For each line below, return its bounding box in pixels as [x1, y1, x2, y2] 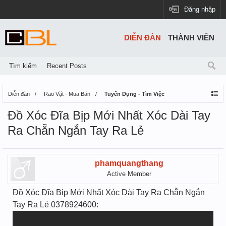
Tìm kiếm [9, 62, 37, 70]
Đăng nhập [184, 6, 215, 13]
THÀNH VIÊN [168, 34, 214, 42]
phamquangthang [95, 159, 163, 167]
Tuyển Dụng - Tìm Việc [104, 91, 164, 97]
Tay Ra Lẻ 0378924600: [13, 200, 98, 209]
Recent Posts [47, 62, 87, 70]
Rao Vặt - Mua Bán [44, 91, 90, 97]
